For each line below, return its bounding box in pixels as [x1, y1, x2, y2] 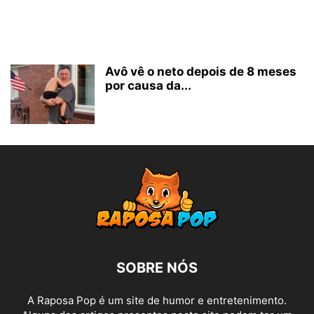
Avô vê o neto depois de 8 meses [105, 64, 296, 78]
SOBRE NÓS [116, 259, 198, 276]
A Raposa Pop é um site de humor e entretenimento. [27, 294, 287, 307]
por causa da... [105, 78, 191, 93]
